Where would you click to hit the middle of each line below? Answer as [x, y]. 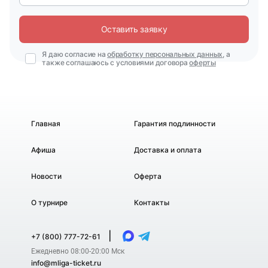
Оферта [148, 176]
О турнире [49, 202]
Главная [46, 124]
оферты [202, 63]
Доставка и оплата [168, 150]
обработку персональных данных [165, 54]
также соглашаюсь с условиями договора [116, 63]
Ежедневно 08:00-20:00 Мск [78, 251]
